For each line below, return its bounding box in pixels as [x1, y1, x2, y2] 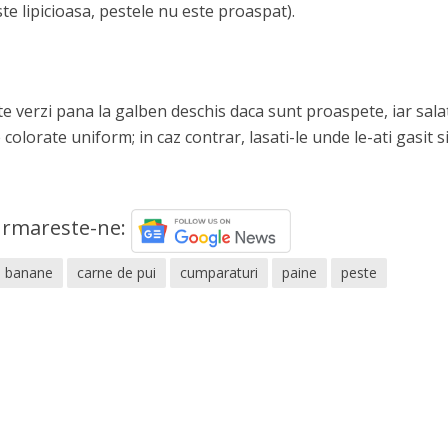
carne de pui [77, 263, 157, 283]
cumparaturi [180, 263, 259, 283]
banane [5, 263, 54, 283]
